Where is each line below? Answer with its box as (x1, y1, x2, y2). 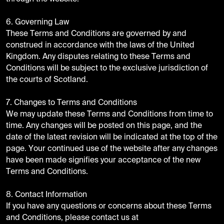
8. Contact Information (5, 189, 87, 200)
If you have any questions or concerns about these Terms (5, 200, 211, 211)
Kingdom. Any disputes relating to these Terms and (5, 51, 190, 62)
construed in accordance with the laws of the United (5, 39, 194, 50)
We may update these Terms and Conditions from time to (5, 108, 213, 119)
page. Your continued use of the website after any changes (5, 143, 217, 154)
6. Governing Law (5, 16, 69, 27)
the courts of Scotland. (5, 74, 88, 85)
